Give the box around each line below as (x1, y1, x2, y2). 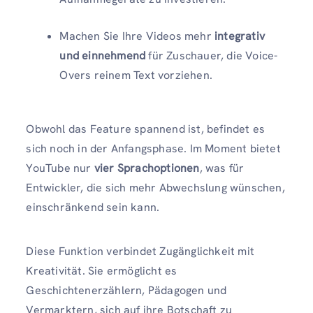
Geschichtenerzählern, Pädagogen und (26, 282, 227, 298)
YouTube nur (26, 160, 94, 175)
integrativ (214, 28, 265, 43)
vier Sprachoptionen (94, 160, 200, 175)
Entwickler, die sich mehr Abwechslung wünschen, (26, 180, 285, 195)
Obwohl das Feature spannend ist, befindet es (26, 121, 265, 136)
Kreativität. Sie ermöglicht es (26, 263, 177, 278)
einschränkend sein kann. (26, 199, 163, 214)
